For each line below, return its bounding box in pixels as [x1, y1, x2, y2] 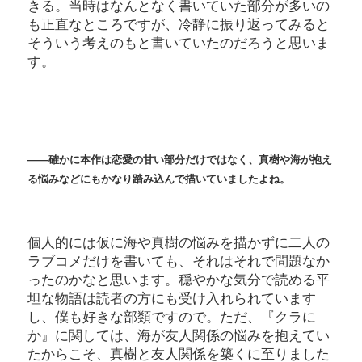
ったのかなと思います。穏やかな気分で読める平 [27, 272, 330, 288]
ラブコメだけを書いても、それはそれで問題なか [27, 254, 330, 270]
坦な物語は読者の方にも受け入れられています [27, 291, 316, 307]
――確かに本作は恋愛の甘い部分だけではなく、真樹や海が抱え [27, 153, 332, 166]
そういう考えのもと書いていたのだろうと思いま [27, 36, 330, 52]
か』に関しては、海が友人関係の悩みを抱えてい [27, 328, 330, 344]
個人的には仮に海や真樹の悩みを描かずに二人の [27, 235, 330, 251]
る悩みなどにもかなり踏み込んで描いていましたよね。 [27, 172, 290, 185]
